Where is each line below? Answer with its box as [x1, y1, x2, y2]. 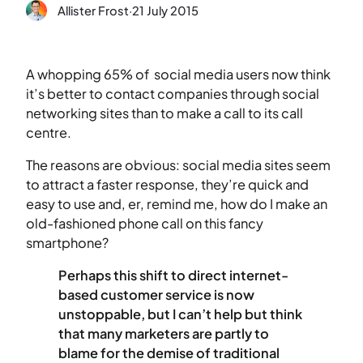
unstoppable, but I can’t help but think [58, 305, 302, 323]
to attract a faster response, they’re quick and [26, 175, 309, 193]
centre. [26, 123, 71, 141]
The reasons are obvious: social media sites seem [26, 156, 331, 173]
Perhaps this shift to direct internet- [58, 267, 288, 284]
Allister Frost [57, 3, 129, 19]
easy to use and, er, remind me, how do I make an [26, 194, 327, 212]
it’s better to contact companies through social [26, 84, 319, 102]
